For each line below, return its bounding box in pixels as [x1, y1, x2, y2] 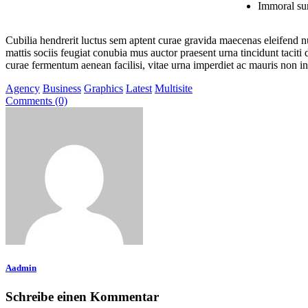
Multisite [155, 82, 192, 95]
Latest [126, 82, 152, 95]
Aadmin [5, 263, 36, 274]
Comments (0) [5, 95, 67, 107]
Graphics [84, 82, 123, 95]
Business [43, 82, 81, 95]
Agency [5, 82, 40, 95]
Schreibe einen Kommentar [5, 289, 159, 304]
